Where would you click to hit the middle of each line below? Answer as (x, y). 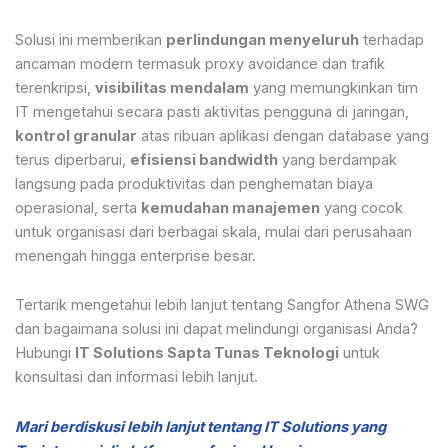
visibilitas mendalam (172, 87)
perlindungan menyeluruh (262, 39)
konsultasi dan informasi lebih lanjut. (136, 377)
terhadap (391, 39)
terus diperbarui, (72, 159)
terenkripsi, (55, 87)
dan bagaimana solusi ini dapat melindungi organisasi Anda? (216, 329)
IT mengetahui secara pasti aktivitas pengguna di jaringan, (212, 111)
